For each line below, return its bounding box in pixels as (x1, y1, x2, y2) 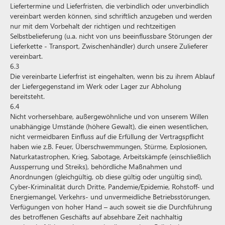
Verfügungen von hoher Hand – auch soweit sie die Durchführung (10, 202, 212, 211)
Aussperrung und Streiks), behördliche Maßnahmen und (10, 162, 182, 171)
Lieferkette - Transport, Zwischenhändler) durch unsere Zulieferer (10, 41, 208, 51)
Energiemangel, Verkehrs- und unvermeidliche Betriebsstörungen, (10, 192, 210, 201)
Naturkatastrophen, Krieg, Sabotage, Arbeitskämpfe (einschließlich (10, 152, 211, 161)
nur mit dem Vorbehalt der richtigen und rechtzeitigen (10, 21, 176, 31)
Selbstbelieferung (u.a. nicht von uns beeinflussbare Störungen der (10, 31, 212, 41)
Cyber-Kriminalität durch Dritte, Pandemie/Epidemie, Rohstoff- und (10, 182, 214, 191)
